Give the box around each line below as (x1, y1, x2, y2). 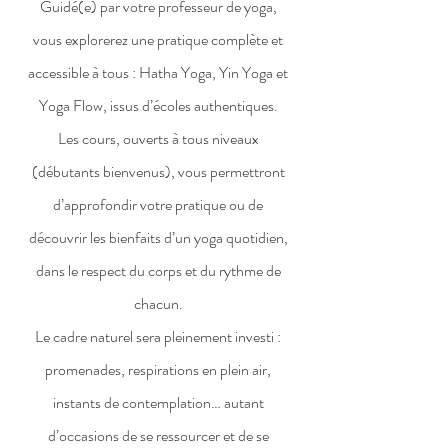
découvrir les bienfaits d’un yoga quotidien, (28, 226, 288, 249)
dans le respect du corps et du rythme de (35, 259, 281, 282)
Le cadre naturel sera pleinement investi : (35, 325, 281, 348)
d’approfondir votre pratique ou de (53, 193, 263, 216)
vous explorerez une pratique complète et (33, 28, 283, 51)
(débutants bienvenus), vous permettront (31, 160, 285, 183)
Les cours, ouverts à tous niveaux (57, 127, 259, 150)
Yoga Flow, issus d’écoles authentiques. (38, 94, 278, 117)
